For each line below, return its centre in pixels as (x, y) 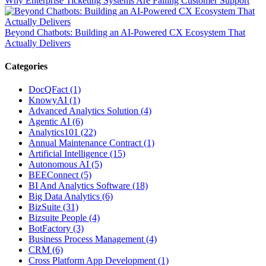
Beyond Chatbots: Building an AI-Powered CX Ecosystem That (125, 32)
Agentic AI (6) (56, 122)
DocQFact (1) (55, 90)
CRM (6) (46, 250)
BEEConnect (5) (60, 175)
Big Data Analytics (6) (71, 197)
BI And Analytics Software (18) (88, 186)
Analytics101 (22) (62, 132)
